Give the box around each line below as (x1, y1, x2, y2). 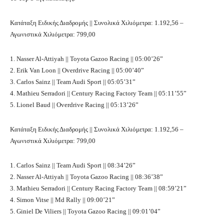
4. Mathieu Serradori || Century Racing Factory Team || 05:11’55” (10, 89, 186, 97)
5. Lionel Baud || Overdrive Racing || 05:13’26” (10, 101, 138, 109)
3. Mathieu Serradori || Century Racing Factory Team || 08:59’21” (10, 184, 186, 192)
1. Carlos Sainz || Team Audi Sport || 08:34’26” (10, 161, 135, 169)
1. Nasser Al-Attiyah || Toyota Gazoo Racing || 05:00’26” (10, 55, 163, 63)
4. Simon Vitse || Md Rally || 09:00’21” (10, 196, 115, 204)
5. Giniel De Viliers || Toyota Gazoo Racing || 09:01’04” (10, 207, 160, 215)
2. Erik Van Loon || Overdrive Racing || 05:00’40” (10, 66, 144, 74)
